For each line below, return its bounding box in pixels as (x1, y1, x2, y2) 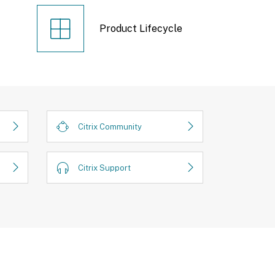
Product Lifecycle (99, 23, 182, 34)
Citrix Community (78, 122, 142, 131)
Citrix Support (78, 163, 131, 172)
